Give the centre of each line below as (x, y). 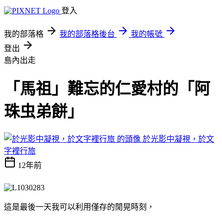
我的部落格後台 (87, 34)
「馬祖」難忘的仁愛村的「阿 (107, 89)
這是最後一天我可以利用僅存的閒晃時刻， (79, 207)
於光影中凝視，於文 (178, 139)
